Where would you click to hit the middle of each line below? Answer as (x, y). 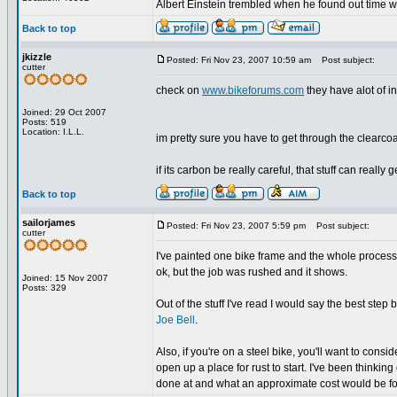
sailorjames (49, 222)
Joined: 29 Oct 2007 (64, 112)
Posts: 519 (44, 122)
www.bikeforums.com (253, 90)
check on (179, 90)
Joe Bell (175, 320)
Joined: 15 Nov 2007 (65, 278)
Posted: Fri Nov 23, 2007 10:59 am (239, 60)
